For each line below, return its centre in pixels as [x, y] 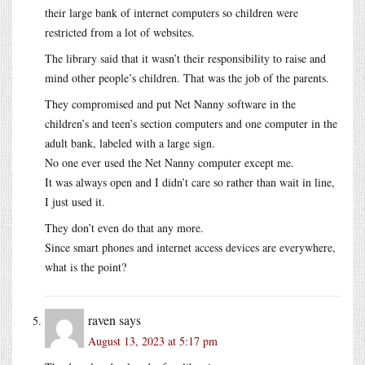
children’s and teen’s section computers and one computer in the [191, 123]
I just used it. [75, 201]
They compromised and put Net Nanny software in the [170, 103]
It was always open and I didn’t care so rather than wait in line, [190, 182]
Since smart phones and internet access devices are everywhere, [190, 247]
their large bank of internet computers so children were [172, 12]
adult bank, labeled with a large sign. [130, 143]
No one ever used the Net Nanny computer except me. [169, 162]
